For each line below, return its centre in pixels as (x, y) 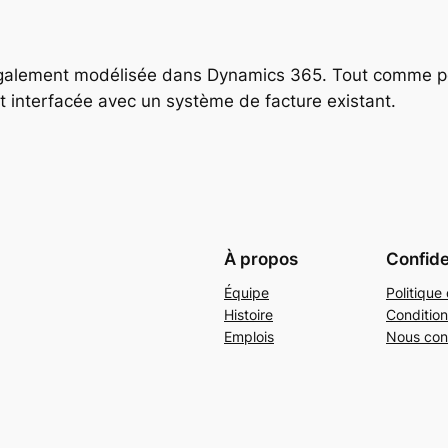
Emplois (249, 337)
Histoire (248, 315)
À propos (261, 258)
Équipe (246, 293)
